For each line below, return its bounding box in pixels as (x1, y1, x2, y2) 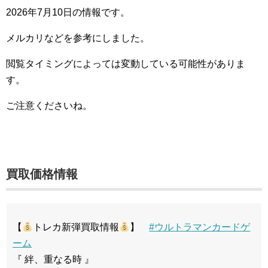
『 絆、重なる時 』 (13, 254, 94, 264)
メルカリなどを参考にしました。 (6, 33, 150, 43)
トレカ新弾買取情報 (33, 222, 120, 232)
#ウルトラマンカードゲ (149, 222, 251, 232)
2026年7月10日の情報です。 (6, 7, 130, 17)
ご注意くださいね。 (6, 100, 92, 111)
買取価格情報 (6, 167, 78, 181)
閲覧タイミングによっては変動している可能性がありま (6, 59, 245, 69)
